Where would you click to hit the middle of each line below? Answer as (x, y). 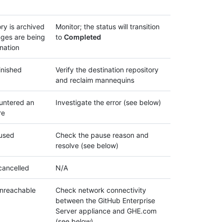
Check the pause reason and (102, 135)
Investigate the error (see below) (108, 103)
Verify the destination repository (107, 70)
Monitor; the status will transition (108, 27)
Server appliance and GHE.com (106, 211)
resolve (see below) (87, 146)
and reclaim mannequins (95, 80)
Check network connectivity (101, 190)
